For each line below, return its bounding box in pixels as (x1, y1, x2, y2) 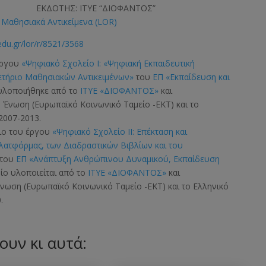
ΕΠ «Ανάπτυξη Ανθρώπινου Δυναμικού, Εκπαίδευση (16, 153, 220, 165)
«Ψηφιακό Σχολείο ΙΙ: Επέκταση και (52, 126, 188, 138)
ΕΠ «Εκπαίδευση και (153, 71, 230, 83)
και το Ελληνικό (166, 180, 229, 192)
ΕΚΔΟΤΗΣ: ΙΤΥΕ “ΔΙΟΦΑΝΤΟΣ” (36, 2, 156, 14)
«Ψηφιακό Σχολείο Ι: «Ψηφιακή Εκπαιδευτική (21, 58, 195, 69)
